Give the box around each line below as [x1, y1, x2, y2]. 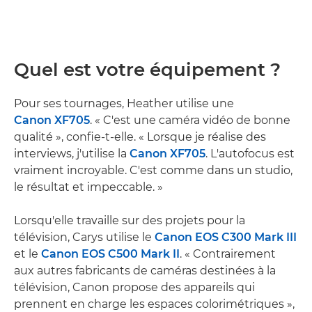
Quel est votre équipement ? [14, 58, 281, 81]
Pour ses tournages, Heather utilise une [14, 96, 234, 110]
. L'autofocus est [205, 146, 295, 160]
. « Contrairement [180, 247, 276, 260]
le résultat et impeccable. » [14, 180, 163, 194]
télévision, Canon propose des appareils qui [14, 280, 255, 294]
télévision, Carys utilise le [14, 230, 155, 244]
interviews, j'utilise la [14, 146, 130, 160]
